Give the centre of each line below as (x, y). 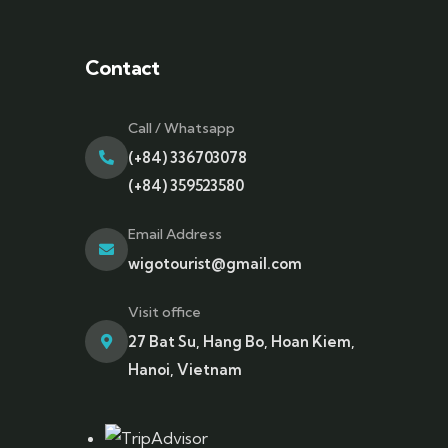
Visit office (164, 312)
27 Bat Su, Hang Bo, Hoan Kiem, (241, 341)
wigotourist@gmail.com (214, 263)
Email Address (174, 234)
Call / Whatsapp (181, 128)
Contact (122, 67)
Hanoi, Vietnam (184, 369)
